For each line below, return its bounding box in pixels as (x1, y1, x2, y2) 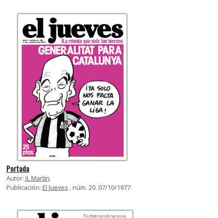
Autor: (6, 173, 25, 182)
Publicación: (6, 182, 42, 192)
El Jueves (42, 182, 68, 192)
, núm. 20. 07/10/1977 (68, 182, 130, 192)
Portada (6, 163, 29, 174)
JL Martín (25, 173, 50, 182)
